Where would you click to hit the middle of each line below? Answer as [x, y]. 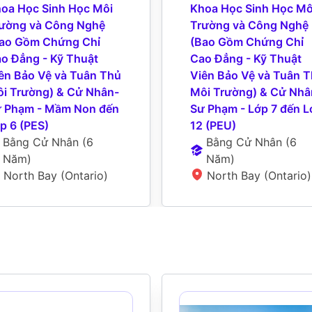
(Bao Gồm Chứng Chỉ [247, 41]
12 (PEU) [213, 125]
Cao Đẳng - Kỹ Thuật [246, 58]
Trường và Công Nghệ [249, 25]
